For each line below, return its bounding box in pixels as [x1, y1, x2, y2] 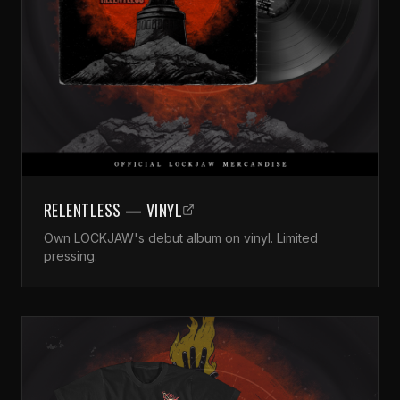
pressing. [44, 248, 97, 264]
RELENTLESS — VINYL [44, 198, 183, 222]
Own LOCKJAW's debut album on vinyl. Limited [44, 230, 318, 246]
